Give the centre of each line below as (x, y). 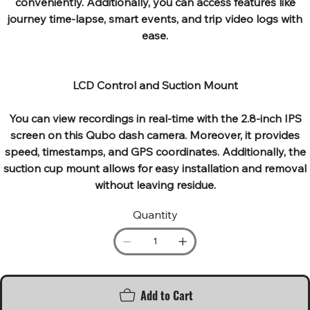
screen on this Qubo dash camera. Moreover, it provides (155, 135)
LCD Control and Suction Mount (155, 85)
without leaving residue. (155, 184)
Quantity (155, 214)
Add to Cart (167, 295)
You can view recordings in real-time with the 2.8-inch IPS (155, 118)
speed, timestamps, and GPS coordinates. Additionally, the (155, 151)
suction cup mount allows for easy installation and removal (155, 168)
